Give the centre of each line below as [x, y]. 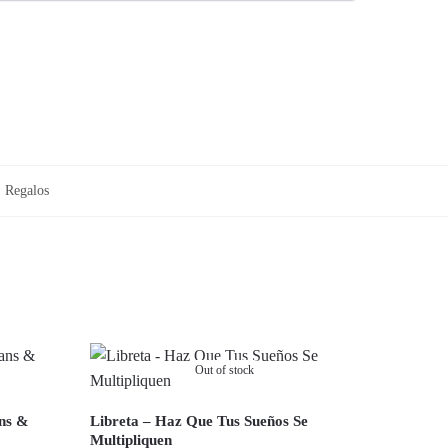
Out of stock [225, 369]
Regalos [26, 190]
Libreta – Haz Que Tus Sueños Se [198, 420]
